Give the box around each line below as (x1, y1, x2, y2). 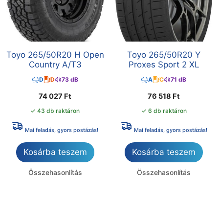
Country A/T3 (28, 59, 82, 69)
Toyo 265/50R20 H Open (6, 49, 104, 60)
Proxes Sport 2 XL (128, 59, 199, 69)
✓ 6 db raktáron (141, 107, 187, 114)
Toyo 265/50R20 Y (127, 49, 201, 60)
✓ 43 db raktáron (30, 107, 80, 114)
